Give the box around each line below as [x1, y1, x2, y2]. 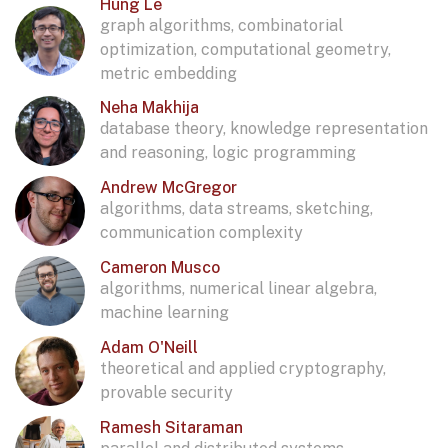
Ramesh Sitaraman [100, 417, 243, 437]
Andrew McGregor [100, 177, 237, 197]
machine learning [100, 302, 229, 322]
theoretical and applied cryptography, [100, 358, 386, 378]
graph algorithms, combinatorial [100, 16, 343, 36]
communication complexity [100, 222, 303, 242]
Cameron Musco [100, 257, 220, 277]
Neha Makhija [100, 97, 199, 117]
